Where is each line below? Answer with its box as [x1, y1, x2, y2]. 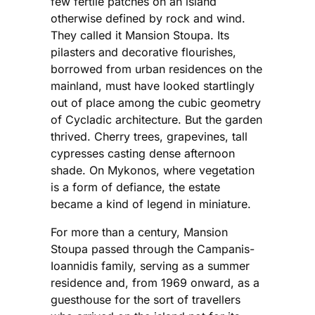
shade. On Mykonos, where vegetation [51, 162, 255, 177]
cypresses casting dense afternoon [51, 146, 235, 160]
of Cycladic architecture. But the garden [51, 112, 262, 127]
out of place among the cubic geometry [51, 95, 261, 110]
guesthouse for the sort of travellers [51, 292, 240, 307]
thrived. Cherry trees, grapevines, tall [51, 129, 247, 143]
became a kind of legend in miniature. [51, 196, 251, 211]
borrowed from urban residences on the [51, 61, 262, 76]
